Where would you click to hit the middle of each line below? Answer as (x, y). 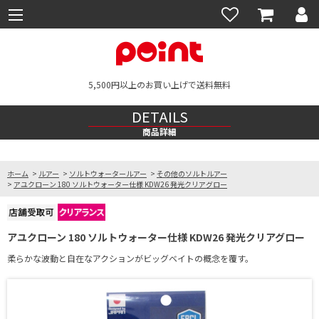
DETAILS (159, 116)
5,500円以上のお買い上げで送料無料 (159, 84)
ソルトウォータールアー (108, 173)
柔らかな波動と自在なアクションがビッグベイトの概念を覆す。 (130, 258)
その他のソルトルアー (192, 173)
